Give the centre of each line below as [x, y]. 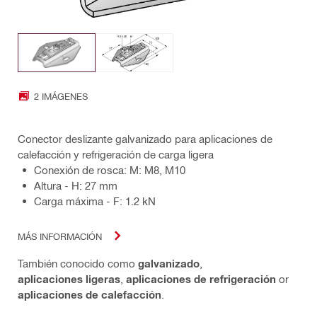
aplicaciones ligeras [69, 279]
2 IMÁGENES [61, 96]
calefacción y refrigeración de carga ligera [116, 155]
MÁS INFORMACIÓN [60, 236]
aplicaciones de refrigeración [201, 279]
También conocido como [78, 264]
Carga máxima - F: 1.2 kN [95, 201]
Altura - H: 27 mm [76, 186]
